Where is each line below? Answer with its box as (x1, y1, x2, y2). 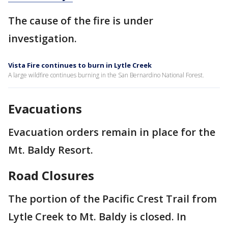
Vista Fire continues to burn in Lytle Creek (8, 61, 152, 70)
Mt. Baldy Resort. (8, 143, 93, 157)
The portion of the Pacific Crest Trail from (8, 192, 217, 206)
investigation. (8, 32, 77, 45)
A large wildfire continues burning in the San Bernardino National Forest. (8, 71, 204, 79)
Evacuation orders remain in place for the (8, 125, 215, 139)
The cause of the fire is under (8, 14, 153, 27)
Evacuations (8, 100, 82, 117)
